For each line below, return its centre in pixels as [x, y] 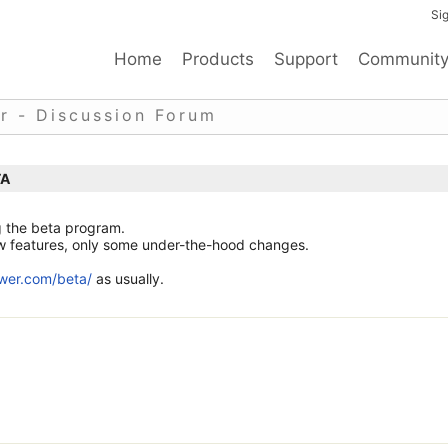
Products [218, 59]
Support [306, 59]
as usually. [128, 278]
